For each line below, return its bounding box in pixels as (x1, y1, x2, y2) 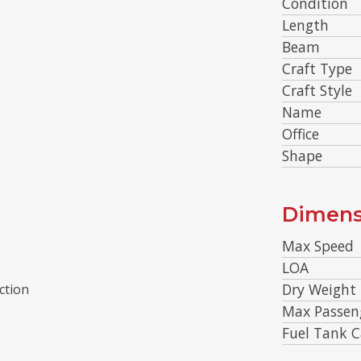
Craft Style (282, 80, 353, 100)
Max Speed (282, 235, 355, 255)
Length (282, 15, 330, 35)
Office (282, 123, 320, 143)
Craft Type (282, 58, 353, 78)
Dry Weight (282, 279, 357, 299)
